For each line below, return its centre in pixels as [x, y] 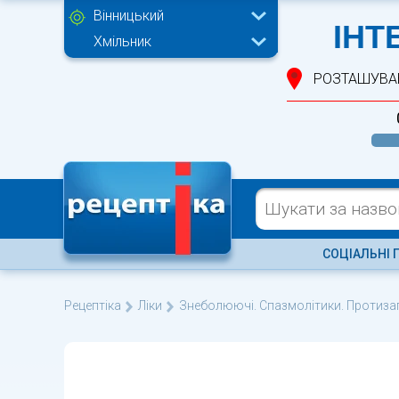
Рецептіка [93, 305]
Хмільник [122, 41]
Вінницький [129, 16]
